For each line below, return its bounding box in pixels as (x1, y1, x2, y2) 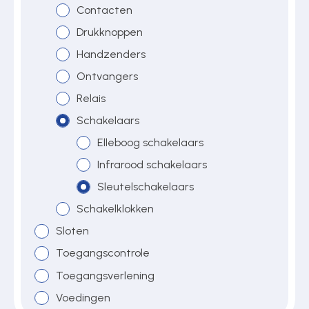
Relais (76, 91, 106, 105)
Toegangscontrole (55, 246, 150, 260)
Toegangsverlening (55, 268, 154, 282)
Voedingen (55, 290, 110, 304)
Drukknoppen (76, 25, 143, 39)
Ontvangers (76, 69, 138, 83)
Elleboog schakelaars (97, 136, 204, 150)
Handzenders (76, 47, 146, 61)
